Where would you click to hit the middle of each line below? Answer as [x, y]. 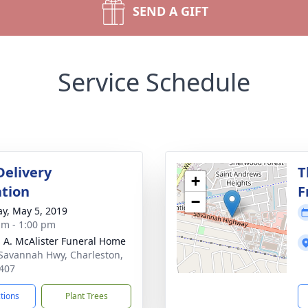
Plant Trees [86, 296]
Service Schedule [154, 82]
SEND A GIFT [170, 11]
